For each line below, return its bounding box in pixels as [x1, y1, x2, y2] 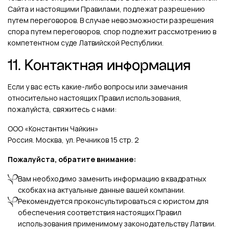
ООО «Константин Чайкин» [8, 124, 99, 133]
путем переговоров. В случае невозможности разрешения [8, 15, 214, 25]
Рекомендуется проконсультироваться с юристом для [18, 196, 209, 206]
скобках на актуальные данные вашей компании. [18, 185, 185, 195]
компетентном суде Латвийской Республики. [8, 38, 164, 48]
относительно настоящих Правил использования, [8, 93, 181, 103]
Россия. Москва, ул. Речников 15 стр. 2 [8, 135, 139, 145]
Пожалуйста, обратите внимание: [8, 154, 136, 164]
